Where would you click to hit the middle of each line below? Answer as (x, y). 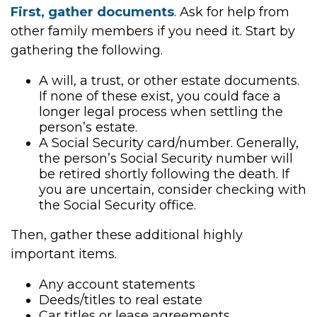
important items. (64, 254)
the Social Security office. (117, 205)
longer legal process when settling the (161, 112)
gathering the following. (87, 50)
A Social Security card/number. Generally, (169, 143)
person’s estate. (88, 127)
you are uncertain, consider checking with (173, 190)
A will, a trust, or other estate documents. (169, 81)
